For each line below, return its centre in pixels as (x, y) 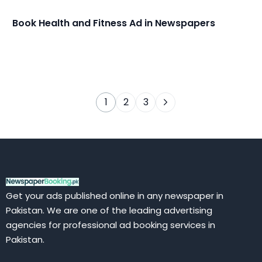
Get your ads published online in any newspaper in (115, 196)
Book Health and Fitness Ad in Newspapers (114, 23)
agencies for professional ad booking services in (111, 225)
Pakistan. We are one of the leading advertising (109, 211)
